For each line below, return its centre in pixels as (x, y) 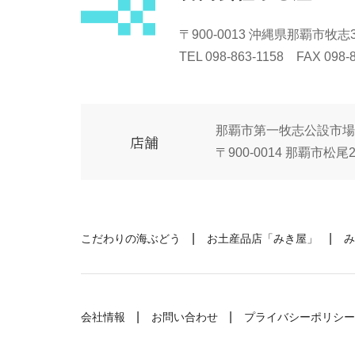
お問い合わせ (185, 317)
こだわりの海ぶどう (131, 239)
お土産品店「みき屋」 (262, 239)
